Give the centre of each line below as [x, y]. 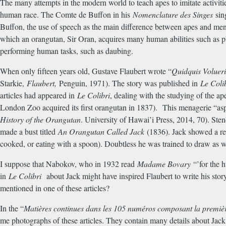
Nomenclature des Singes [174, 15]
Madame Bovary [164, 164]
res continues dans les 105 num [92, 208]
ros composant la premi [183, 208]
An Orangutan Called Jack [101, 132]
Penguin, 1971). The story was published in [130, 83]
